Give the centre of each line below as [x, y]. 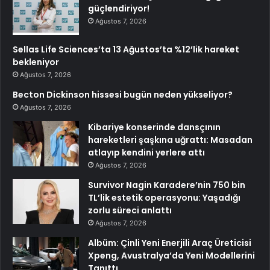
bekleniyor [36, 62]
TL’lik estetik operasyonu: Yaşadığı [164, 197]
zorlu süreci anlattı [130, 210]
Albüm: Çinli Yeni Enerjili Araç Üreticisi [170, 243]
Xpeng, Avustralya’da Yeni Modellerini [171, 255]
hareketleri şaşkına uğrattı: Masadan [170, 140]
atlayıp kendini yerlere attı [146, 152]
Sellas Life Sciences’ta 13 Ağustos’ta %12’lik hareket [126, 49]
